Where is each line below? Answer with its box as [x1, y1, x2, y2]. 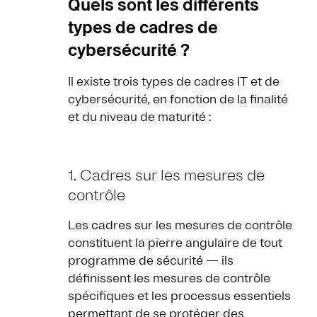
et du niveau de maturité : [68, 109, 211, 125]
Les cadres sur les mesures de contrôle [68, 217, 292, 234]
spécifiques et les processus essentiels [68, 288, 291, 304]
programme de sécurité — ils [68, 253, 234, 269]
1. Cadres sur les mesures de [68, 166, 265, 186]
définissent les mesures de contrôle [68, 270, 270, 287]
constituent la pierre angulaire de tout [68, 235, 282, 251]
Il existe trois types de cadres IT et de [68, 74, 279, 90]
